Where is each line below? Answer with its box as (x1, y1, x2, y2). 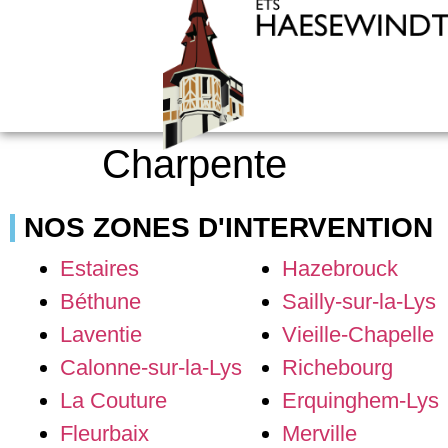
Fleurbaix (60, 421, 149, 446)
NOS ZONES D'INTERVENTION (24, 212, 433, 243)
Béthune (60, 289, 141, 314)
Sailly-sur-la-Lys (282, 289, 436, 314)
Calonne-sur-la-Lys (60, 355, 242, 380)
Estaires (60, 256, 139, 281)
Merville (282, 421, 357, 446)
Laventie (60, 322, 142, 347)
